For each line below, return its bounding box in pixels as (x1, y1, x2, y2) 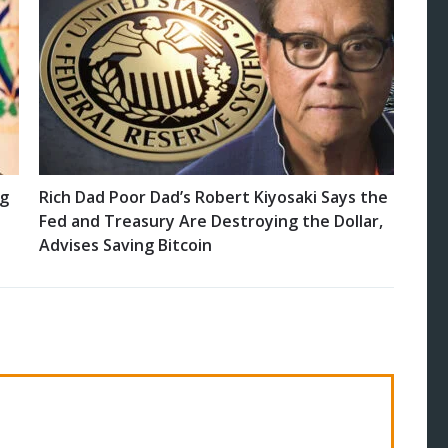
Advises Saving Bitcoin (39, 234, 212, 257)
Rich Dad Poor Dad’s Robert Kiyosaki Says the (39, 186, 388, 209)
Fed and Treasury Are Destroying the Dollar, (39, 210, 383, 233)
